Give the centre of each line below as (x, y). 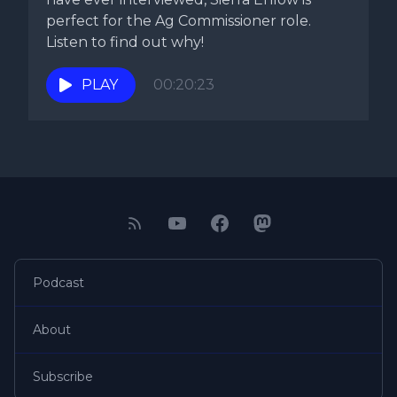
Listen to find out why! (125, 42)
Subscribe (63, 377)
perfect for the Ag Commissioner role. (179, 21)
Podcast (58, 283)
